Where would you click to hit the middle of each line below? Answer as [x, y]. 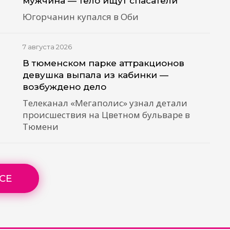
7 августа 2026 [47, 47]
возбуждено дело [65, 87]
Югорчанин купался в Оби [81, 17]
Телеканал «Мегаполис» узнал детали [105, 103]
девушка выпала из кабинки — [96, 75]
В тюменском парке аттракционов [104, 63]
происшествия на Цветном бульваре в [107, 115]
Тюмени [41, 127]
